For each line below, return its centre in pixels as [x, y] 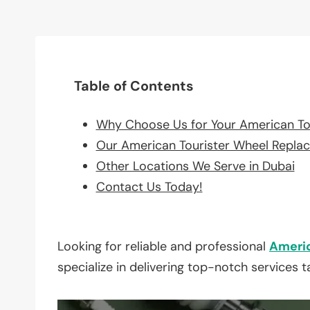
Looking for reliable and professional [163, 246]
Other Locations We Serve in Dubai [195, 166]
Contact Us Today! [149, 186]
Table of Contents [134, 85]
